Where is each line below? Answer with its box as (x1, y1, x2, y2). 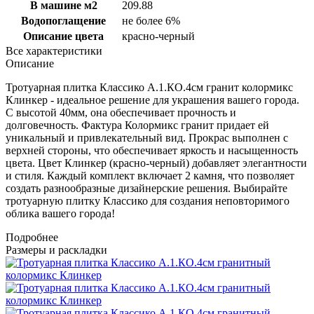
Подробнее (6, 231, 58, 243)
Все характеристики (6, 44, 102, 57)
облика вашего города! (6, 207, 115, 219)
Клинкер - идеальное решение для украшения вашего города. (6, 93, 299, 106)
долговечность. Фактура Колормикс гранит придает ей (6, 118, 269, 131)
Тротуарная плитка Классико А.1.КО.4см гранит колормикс (6, 81, 293, 93)
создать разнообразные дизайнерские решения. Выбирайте (6, 182, 287, 194)
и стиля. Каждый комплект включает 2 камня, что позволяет (6, 169, 294, 182)
